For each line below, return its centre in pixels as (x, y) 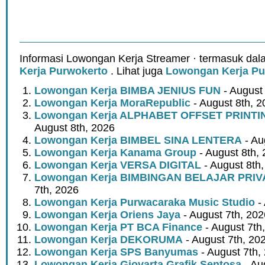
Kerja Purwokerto (64, 71)
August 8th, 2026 (75, 128)
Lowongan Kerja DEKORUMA (109, 240)
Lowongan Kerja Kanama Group (115, 153)
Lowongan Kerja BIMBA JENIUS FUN (127, 91)
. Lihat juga (137, 71)
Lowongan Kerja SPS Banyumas (116, 252)
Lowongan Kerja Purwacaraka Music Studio (145, 203)
